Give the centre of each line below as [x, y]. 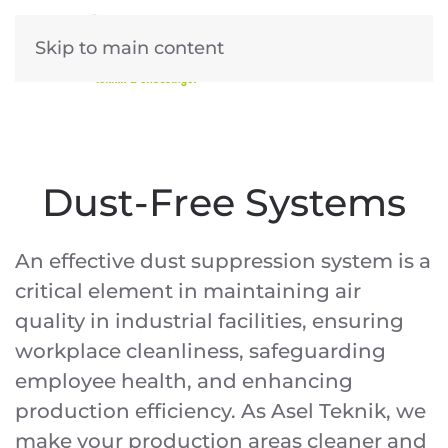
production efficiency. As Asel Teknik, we [220, 411]
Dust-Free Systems [224, 202]
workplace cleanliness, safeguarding [200, 351]
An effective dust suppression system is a [223, 261]
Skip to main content [129, 48]
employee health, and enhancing [184, 381]
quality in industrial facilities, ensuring [209, 321]
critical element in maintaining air [188, 291]
